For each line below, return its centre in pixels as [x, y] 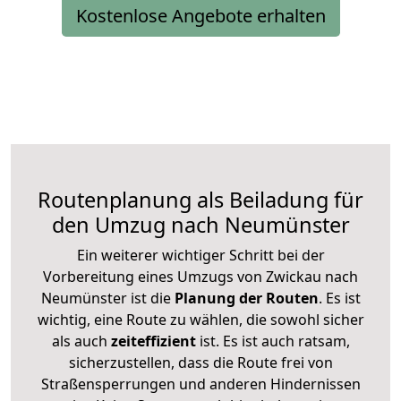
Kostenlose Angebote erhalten [200, 15]
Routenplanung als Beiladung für [200, 199]
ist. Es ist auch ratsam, [273, 341]
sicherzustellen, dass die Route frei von [200, 362]
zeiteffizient [153, 341]
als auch [81, 341]
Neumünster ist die [106, 298]
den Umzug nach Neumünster [200, 224]
